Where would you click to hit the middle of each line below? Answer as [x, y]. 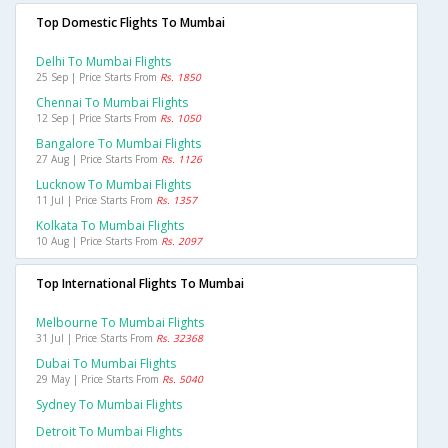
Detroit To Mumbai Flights [109, 432]
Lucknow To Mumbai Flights [113, 185]
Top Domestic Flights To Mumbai [130, 23]
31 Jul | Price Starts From [96, 338]
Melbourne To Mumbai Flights [120, 323]
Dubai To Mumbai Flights [106, 364]
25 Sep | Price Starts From [98, 77]
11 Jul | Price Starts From [96, 200]
